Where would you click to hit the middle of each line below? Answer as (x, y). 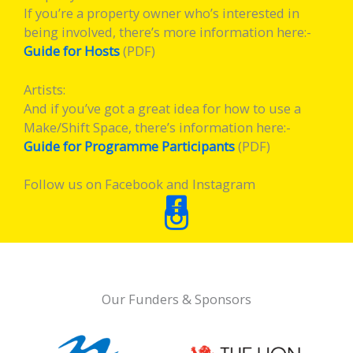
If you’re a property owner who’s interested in (162, 13)
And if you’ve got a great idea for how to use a (162, 108)
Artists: (45, 89)
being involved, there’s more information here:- (167, 32)
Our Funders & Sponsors (176, 299)
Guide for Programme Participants (129, 146)
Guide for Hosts (72, 51)
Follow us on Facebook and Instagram (139, 184)
